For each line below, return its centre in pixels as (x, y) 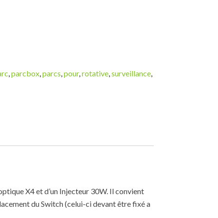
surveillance (131, 73)
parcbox (25, 73)
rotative (95, 73)
